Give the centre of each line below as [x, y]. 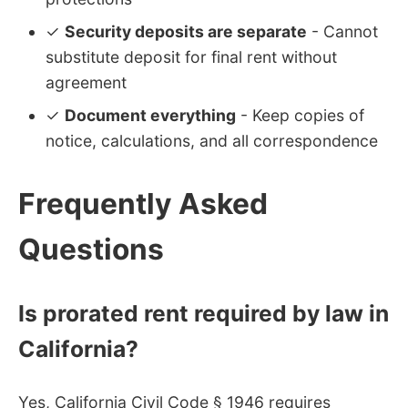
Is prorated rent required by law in [204, 314]
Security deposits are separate [186, 31]
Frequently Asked [143, 203]
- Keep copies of [300, 115]
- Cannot [342, 31]
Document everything [150, 115]
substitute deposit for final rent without [191, 56]
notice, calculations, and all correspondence [212, 140]
